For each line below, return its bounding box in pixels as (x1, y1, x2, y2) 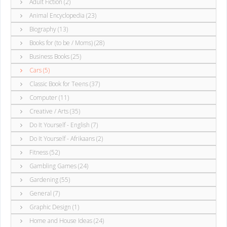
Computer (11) (28, 93, 69, 102)
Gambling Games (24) (28, 161, 88, 170)
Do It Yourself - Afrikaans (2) (28, 134, 103, 143)
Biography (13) (28, 24, 68, 33)
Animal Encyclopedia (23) (28, 11, 96, 20)
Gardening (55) (28, 175, 70, 184)
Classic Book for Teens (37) (28, 79, 100, 88)
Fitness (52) (28, 147, 60, 157)
